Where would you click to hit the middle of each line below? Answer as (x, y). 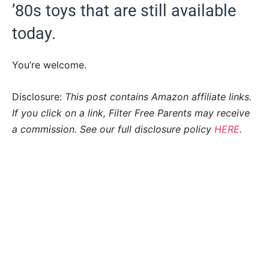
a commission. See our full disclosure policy (112, 129)
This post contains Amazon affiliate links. (158, 96)
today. (34, 33)
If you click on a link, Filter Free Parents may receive (131, 113)
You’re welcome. (49, 65)
